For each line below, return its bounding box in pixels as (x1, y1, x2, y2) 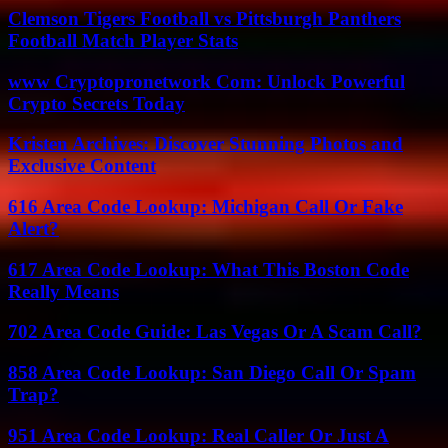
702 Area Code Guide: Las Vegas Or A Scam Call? (8, 321, 422, 343)
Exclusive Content (8, 155, 156, 177)
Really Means (8, 280, 119, 302)
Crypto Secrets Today (8, 92, 185, 114)
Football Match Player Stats (8, 29, 238, 51)
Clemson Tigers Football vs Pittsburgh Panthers (8, 7, 401, 29)
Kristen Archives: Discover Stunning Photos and (8, 133, 403, 155)
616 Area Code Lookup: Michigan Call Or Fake (8, 195, 403, 217)
